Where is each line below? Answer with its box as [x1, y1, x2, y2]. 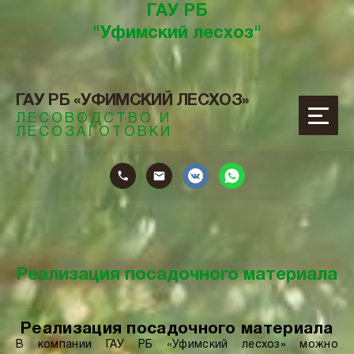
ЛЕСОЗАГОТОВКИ [16, 126, 172, 139]
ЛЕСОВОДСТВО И [16, 112, 171, 126]
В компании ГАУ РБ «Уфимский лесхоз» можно [16, 340, 338, 350]
